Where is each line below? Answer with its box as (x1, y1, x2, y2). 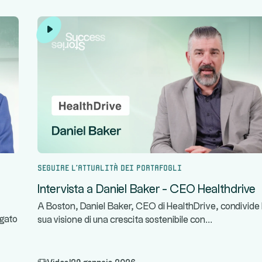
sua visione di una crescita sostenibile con (37, 216, 205, 225)
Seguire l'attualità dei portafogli (37, 163, 182, 171)
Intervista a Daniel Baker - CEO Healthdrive (37, 184, 256, 195)
